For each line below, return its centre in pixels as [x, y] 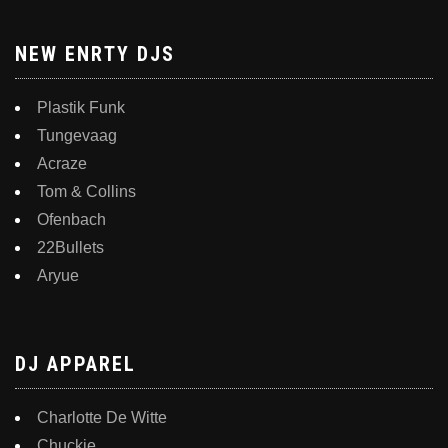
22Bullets [70, 247]
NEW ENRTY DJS [95, 53]
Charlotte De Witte [102, 417]
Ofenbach [71, 219]
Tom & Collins [86, 191]
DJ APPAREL [75, 363]
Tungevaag [77, 135]
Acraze [62, 163]
